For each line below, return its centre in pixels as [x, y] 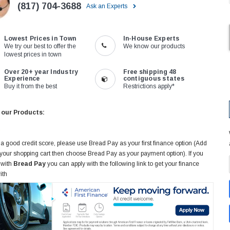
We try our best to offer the [40, 46]
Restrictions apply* [149, 87]
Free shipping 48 [150, 72]
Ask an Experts [108, 6]
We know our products [154, 46]
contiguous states [154, 79]
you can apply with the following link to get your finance [122, 164]
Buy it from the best [30, 87]
